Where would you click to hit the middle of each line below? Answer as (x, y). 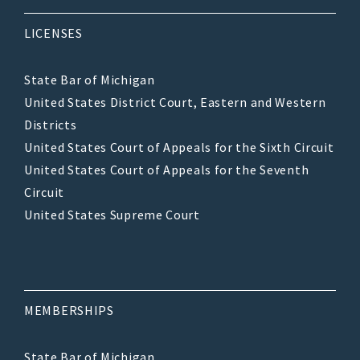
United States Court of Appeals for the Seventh (167, 170)
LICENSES (53, 33)
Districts (51, 125)
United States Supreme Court (112, 215)
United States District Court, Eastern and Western (175, 102)
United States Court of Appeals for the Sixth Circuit (179, 147)
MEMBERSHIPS (69, 311)
